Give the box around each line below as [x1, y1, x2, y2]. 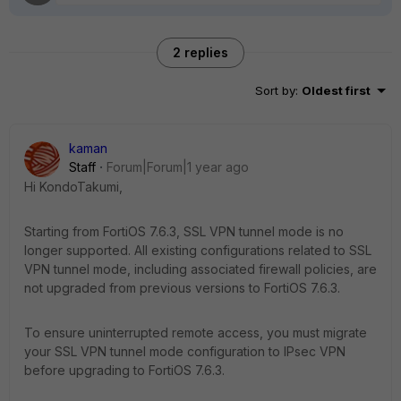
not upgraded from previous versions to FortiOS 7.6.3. [24, 280, 340, 295]
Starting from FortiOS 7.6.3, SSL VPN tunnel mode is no [24, 224, 344, 239]
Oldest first [302, 83, 371, 98]
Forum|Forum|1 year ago [107, 159, 249, 175]
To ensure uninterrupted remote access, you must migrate [24, 325, 367, 340]
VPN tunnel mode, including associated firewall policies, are [24, 261, 377, 277]
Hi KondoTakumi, [24, 179, 123, 194]
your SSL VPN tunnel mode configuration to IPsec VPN [24, 344, 346, 359]
